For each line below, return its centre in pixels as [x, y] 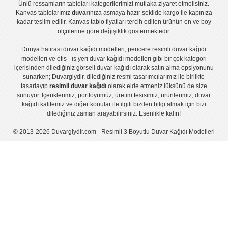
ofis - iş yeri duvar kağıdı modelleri [104, 58]
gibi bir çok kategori [179, 58]
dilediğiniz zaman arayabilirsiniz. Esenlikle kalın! [114, 113]
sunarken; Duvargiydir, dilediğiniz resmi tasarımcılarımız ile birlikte [114, 77]
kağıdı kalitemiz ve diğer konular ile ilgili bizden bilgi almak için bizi [114, 104]
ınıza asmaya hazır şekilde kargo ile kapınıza [150, 12]
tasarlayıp [35, 86]
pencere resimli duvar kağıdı [167, 49]
